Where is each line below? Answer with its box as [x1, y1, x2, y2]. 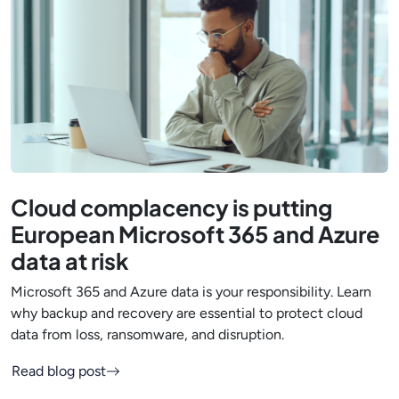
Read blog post [12, 362, 106, 379]
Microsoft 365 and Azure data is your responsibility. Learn [11, 282, 371, 300]
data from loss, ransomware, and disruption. [11, 325, 284, 343]
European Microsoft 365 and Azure [11, 219, 379, 248]
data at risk [11, 246, 129, 275]
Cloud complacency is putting [11, 192, 332, 222]
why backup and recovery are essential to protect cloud [11, 304, 362, 322]
